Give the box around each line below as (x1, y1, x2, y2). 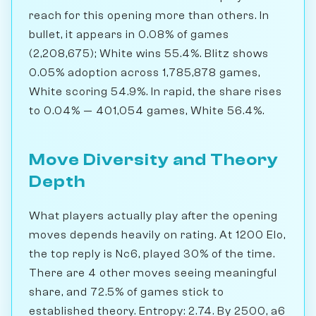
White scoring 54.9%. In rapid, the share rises (29, 85, 282, 99)
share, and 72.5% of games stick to (29, 286, 224, 299)
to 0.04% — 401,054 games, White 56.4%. (29, 104, 265, 118)
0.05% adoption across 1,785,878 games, (29, 66, 260, 80)
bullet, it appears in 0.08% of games (29, 28, 229, 42)
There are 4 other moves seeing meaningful (29, 267, 277, 280)
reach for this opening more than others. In (29, 9, 269, 23)
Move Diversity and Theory (29, 150, 279, 170)
